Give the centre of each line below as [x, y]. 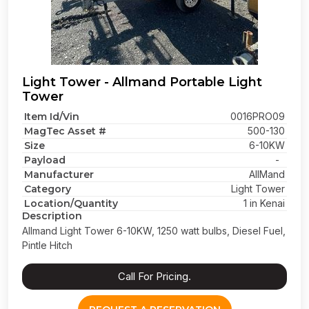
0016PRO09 [258, 116]
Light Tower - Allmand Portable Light [142, 82]
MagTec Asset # [65, 131]
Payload [45, 160]
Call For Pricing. [154, 276]
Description [52, 216]
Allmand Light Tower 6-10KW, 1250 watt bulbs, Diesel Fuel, [154, 231]
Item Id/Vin [52, 117]
